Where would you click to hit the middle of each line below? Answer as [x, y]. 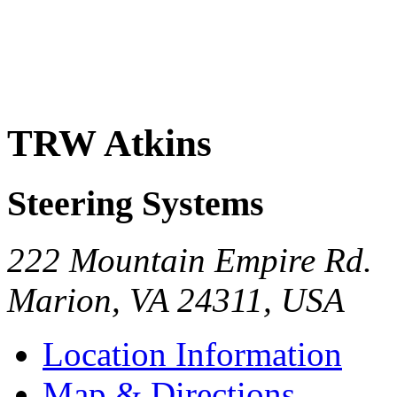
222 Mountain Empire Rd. [190, 261]
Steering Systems [136, 203]
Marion [59, 300]
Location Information [192, 354]
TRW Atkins [109, 143]
